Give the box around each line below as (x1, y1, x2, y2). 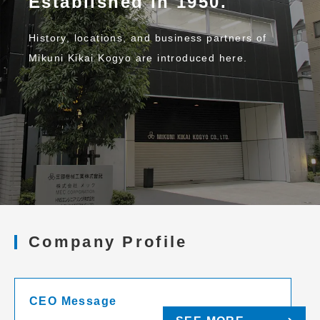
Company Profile (29, 233, 188, 251)
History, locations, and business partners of (29, 32, 267, 44)
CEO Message (29, 295, 117, 307)
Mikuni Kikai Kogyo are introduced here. (29, 52, 248, 64)
